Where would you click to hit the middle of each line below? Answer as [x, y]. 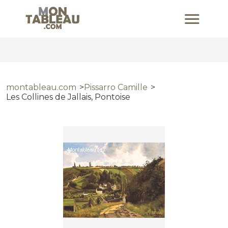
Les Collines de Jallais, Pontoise [68, 97]
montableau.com [41, 87]
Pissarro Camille [116, 87]
